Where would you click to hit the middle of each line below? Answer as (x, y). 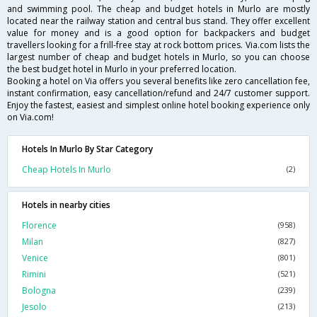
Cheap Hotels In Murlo (67, 170)
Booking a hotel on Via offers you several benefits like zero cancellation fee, (158, 81)
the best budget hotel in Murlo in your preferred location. (122, 69)
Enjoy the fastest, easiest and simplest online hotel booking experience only (158, 105)
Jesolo (34, 307)
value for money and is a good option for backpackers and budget (158, 33)
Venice (35, 258)
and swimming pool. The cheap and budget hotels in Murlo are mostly (158, 9)
